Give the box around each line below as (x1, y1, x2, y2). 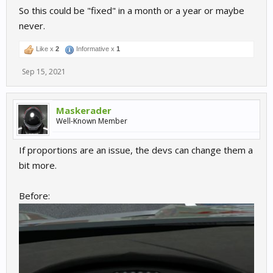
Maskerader (56, 104, 112, 117)
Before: (19, 190, 50, 202)
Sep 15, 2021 (22, 66, 66, 77)
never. (19, 19, 45, 32)
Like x (34, 45, 55, 53)
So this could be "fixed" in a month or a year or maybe (19, 4, 244, 17)
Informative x (74, 45, 116, 53)
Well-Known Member (56, 116, 127, 127)
